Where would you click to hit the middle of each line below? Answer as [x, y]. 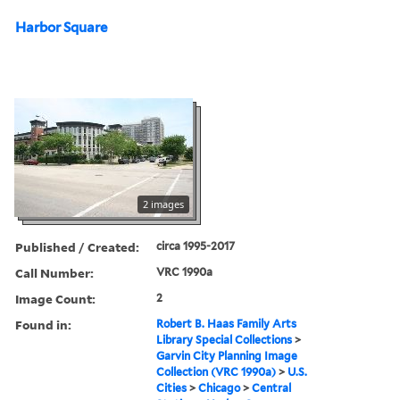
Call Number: [54, 272]
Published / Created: [77, 246]
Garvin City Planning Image [227, 355]
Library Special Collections [225, 339]
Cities [172, 387]
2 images [163, 204]
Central [272, 387]
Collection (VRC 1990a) [217, 371]
